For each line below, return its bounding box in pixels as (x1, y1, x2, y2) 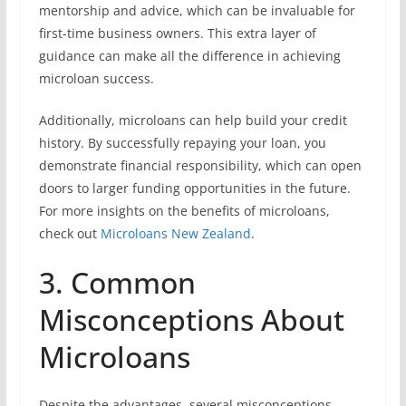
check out (38, 225, 101, 242)
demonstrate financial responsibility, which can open (38, 157, 362, 174)
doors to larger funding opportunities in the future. (38, 179, 351, 197)
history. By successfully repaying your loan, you (38, 134, 326, 151)
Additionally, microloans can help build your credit (38, 111, 347, 129)
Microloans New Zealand (100, 225, 251, 242)
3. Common (38, 263, 196, 302)
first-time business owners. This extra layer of (38, 24, 316, 42)
